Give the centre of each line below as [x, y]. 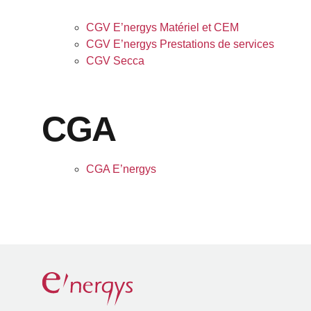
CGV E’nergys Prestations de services [180, 44]
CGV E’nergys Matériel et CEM [162, 27]
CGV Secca [115, 61]
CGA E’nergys [121, 169]
